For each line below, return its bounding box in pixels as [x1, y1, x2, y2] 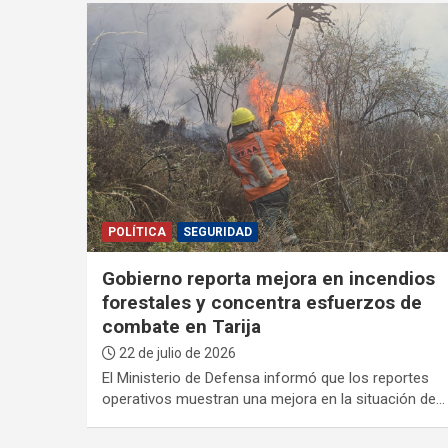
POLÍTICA [107, 224, 166, 239]
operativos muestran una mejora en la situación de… [101, 389, 445, 408]
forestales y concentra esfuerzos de [101, 290, 422, 314]
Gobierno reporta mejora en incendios [101, 266, 435, 290]
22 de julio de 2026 [115, 344, 236, 361]
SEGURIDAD [182, 224, 252, 239]
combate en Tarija [101, 314, 261, 338]
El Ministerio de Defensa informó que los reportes [101, 368, 429, 387]
